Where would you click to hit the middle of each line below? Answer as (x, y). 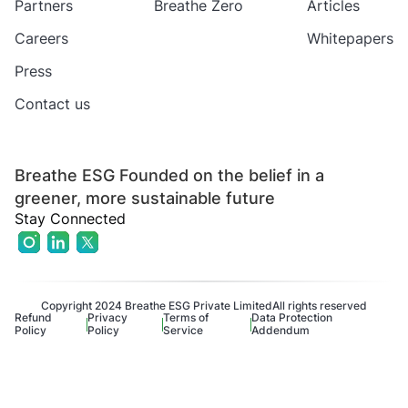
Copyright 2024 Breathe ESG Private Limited (157, 306)
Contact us (52, 104)
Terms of (185, 318)
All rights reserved (320, 306)
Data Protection (292, 318)
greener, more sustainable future (145, 199)
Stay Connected (70, 219)
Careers (41, 39)
